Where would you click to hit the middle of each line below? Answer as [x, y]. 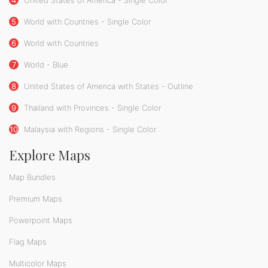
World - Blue [45, 64]
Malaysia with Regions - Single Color [89, 129]
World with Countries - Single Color [86, 21]
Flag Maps [28, 241]
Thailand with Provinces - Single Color [91, 107]
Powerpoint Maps [41, 220]
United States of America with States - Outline [107, 86]
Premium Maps [36, 198]
